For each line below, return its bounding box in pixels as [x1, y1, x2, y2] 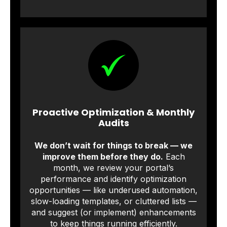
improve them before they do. [42, 151, 163, 162]
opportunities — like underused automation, [29, 184, 198, 195]
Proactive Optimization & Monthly [32, 106, 195, 119]
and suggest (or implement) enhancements [31, 207, 196, 217]
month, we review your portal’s [53, 162, 174, 173]
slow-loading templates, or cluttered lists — [30, 196, 197, 206]
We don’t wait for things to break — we [34, 140, 193, 150]
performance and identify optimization [41, 173, 186, 184]
